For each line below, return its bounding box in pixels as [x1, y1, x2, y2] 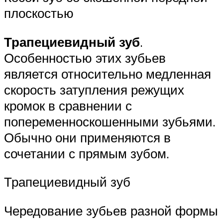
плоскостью [4, 5, 74, 21]
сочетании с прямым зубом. [4, 145, 169, 161]
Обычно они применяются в [4, 129, 171, 145]
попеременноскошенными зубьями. [4, 113, 216, 129]
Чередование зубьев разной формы [4, 202, 218, 219]
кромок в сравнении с [4, 97, 132, 113]
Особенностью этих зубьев [4, 49, 166, 66]
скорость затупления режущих [4, 81, 184, 98]
